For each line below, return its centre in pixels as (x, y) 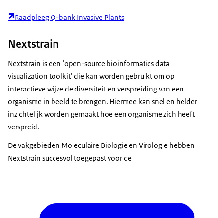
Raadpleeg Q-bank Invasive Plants (69, 18)
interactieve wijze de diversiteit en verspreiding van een (96, 89)
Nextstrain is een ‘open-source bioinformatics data (89, 64)
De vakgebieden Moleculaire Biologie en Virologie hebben (101, 145)
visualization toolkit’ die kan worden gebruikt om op (91, 76)
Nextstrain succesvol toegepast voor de (70, 158)
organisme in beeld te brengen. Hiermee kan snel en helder (102, 102)
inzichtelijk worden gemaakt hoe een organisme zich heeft (101, 114)
